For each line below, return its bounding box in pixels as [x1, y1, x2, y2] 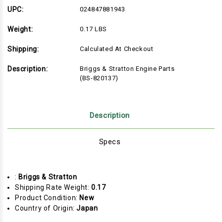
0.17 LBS [80, 25, 108, 33]
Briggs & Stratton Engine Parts [80, 65, 175, 73]
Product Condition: [15, 194, 80, 202]
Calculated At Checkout [80, 45, 154, 53]
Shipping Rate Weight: [15, 183, 92, 192]
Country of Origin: [15, 204, 77, 213]
